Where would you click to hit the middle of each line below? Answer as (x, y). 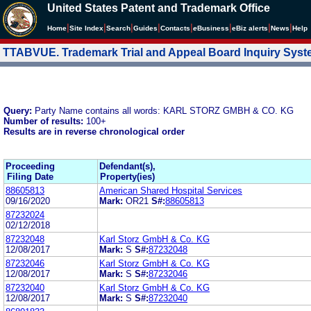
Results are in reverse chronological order (94, 131)
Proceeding (30, 166)
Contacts (175, 28)
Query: (19, 110)
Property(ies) (127, 176)
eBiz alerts (250, 28)
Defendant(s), (127, 166)
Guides (145, 28)
